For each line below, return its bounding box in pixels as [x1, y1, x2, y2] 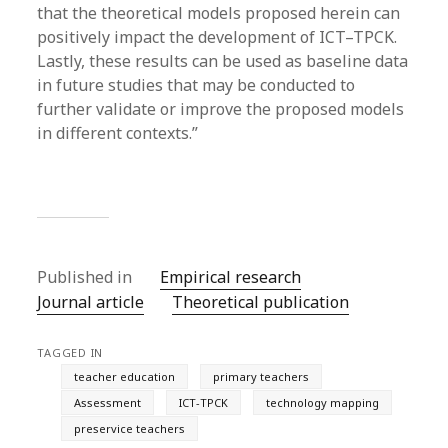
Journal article [37, 291, 145, 313]
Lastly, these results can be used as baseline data [37, 50, 409, 72]
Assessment [74, 395, 142, 410]
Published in [37, 266, 137, 288]
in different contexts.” [37, 122, 199, 144]
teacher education [74, 369, 176, 384]
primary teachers [213, 369, 310, 384]
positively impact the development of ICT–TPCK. [37, 26, 398, 48]
